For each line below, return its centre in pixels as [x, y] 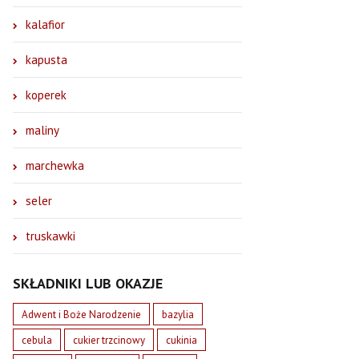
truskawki [51, 236]
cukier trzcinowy [109, 340]
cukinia [182, 340]
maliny [43, 130]
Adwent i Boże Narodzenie [82, 314]
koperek [46, 95]
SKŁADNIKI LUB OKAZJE [88, 283]
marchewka [55, 165]
